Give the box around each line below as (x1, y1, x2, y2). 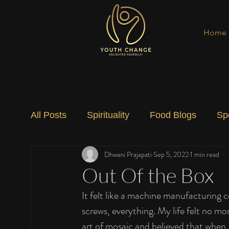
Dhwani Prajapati (104, 149, 152, 159)
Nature (131, 150, 159, 161)
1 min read (190, 149, 219, 159)
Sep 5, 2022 (153, 149, 189, 159)
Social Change (51, 150, 111, 161)
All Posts (31, 109, 66, 120)
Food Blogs (150, 109, 196, 120)
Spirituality (87, 109, 129, 120)
